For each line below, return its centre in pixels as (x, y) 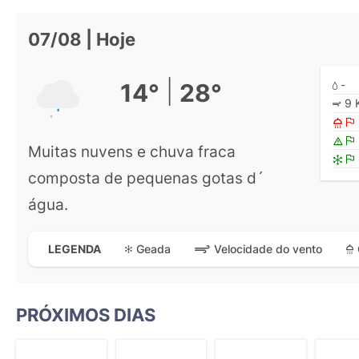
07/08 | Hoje (82, 39)
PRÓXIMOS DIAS (86, 315)
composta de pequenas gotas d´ (146, 177)
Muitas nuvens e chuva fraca (132, 151)
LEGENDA (75, 249)
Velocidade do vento (268, 249)
